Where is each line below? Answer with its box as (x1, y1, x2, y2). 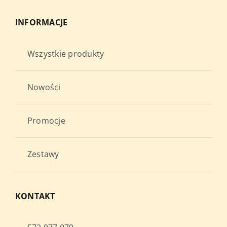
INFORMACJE (15, 17, 68, 28)
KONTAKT (15, 191, 55, 202)
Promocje (27, 115, 65, 127)
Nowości (27, 82, 61, 93)
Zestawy (27, 148, 59, 160)
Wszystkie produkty (27, 48, 104, 60)
